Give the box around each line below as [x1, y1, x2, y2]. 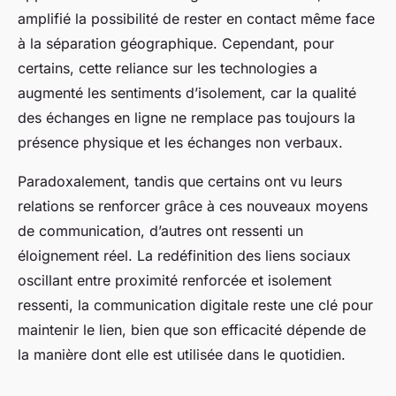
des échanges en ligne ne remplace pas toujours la [18, 109, 355, 127]
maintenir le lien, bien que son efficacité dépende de [18, 321, 366, 339]
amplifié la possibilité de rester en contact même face [18, 10, 375, 28]
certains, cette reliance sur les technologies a [18, 59, 317, 78]
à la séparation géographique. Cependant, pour [18, 34, 334, 53]
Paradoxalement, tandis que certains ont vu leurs [18, 172, 342, 191]
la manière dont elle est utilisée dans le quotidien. [18, 346, 346, 364]
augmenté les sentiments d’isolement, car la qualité [18, 84, 356, 103]
